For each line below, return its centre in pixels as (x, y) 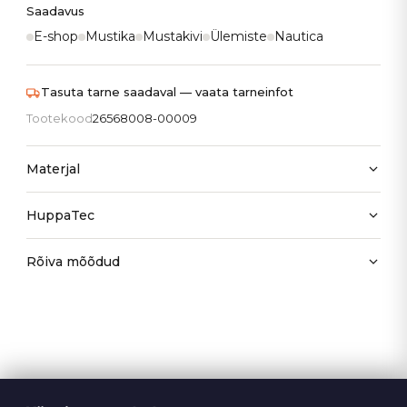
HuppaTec (61, 216)
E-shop (56, 37)
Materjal (54, 169)
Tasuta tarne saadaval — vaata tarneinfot (168, 92)
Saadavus (56, 11)
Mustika (111, 37)
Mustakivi (173, 37)
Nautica (299, 37)
